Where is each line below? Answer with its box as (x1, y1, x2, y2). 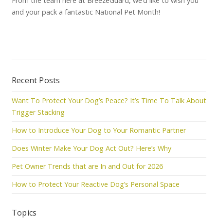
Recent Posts (12, 75, 60, 86)
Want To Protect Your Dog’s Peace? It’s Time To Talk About (12, 96, 206, 105)
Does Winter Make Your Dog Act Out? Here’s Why (12, 144, 171, 153)
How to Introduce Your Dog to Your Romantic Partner (12, 126, 186, 135)
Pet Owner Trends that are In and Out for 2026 (12, 162, 163, 171)
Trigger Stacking (12, 108, 65, 117)
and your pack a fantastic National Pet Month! (12, 7, 160, 17)
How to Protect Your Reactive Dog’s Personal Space (12, 180, 180, 189)
